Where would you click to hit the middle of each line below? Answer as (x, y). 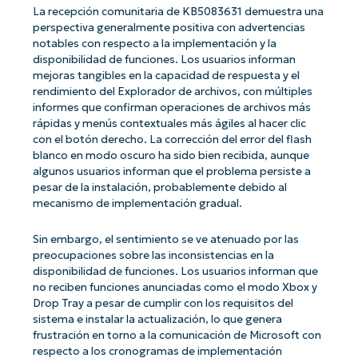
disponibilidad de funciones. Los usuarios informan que (175, 271)
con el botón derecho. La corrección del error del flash (172, 140)
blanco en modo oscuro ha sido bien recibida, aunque (171, 156)
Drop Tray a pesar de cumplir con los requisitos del (163, 303)
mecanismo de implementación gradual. (137, 204)
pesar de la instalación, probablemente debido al (159, 188)
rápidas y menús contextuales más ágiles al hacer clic (169, 124)
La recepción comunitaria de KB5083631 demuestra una (178, 12)
